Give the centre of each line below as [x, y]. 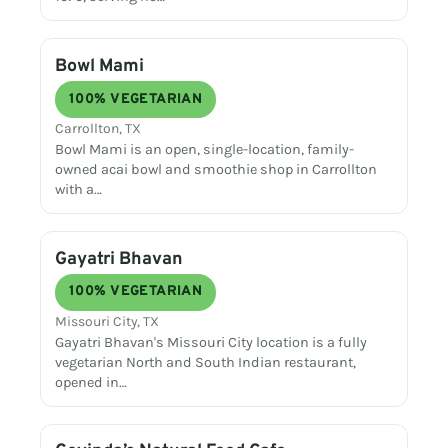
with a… [79, 190]
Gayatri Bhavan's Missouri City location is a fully [211, 342]
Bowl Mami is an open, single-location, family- [205, 150]
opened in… [91, 382]
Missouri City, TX [107, 321]
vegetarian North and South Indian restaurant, [206, 362]
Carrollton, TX [98, 129]
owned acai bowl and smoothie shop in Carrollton [216, 170]
